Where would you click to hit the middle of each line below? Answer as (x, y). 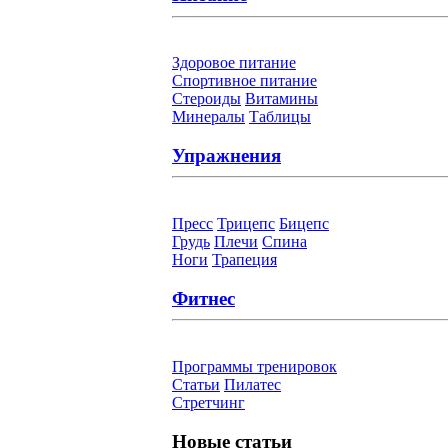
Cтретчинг (208, 402)
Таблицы (280, 117)
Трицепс (246, 224)
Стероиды (206, 99)
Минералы (208, 117)
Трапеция (244, 260)
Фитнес (203, 298)
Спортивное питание (244, 81)
